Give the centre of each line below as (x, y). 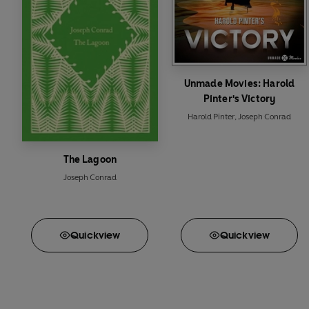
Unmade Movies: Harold (239, 83)
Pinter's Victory (239, 99)
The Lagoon (90, 160)
